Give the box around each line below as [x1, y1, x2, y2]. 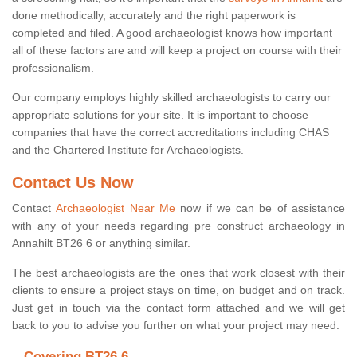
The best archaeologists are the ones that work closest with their [12, 266, 345, 280]
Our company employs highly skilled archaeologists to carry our [12, 91, 331, 104]
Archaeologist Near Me [56, 202, 175, 215]
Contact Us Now [12, 174, 134, 192]
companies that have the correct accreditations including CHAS [12, 126, 329, 139]
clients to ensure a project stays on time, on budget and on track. [12, 284, 345, 297]
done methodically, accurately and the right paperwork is [12, 9, 296, 22]
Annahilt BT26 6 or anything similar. [12, 237, 190, 250]
